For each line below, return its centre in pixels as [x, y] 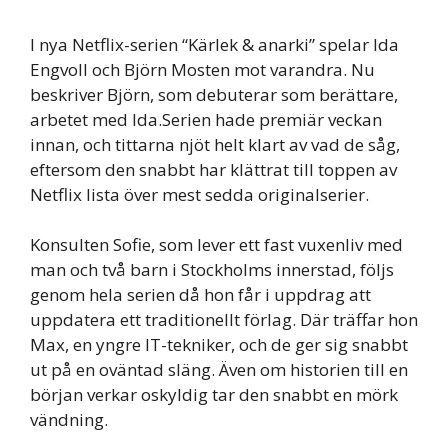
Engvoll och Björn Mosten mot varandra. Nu [202, 69]
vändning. [69, 420]
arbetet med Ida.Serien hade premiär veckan [206, 119]
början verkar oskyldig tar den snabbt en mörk [214, 395]
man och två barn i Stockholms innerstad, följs [212, 270]
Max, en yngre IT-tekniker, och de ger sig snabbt [219, 345]
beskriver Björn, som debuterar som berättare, [214, 94]
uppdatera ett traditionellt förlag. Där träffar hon [224, 320]
